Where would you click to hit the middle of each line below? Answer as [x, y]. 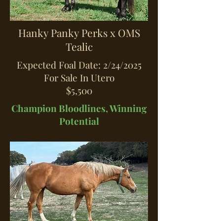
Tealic [79, 46]
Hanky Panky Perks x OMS [79, 33]
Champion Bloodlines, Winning [79, 108]
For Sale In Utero [79, 77]
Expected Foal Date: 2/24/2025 [79, 65]
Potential [79, 121]
